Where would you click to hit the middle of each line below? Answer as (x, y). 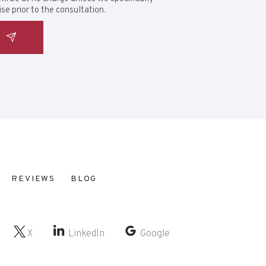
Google (155, 234)
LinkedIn (86, 234)
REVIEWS (34, 179)
